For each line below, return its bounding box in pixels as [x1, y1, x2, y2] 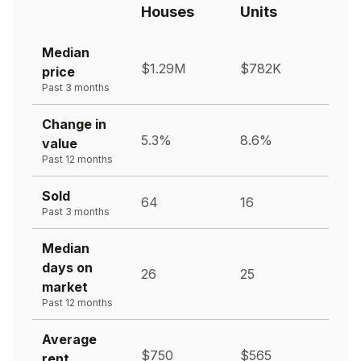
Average [42, 330, 97, 347]
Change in [42, 115, 106, 132]
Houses [141, 2, 194, 20]
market [42, 278, 88, 295]
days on [42, 259, 93, 276]
